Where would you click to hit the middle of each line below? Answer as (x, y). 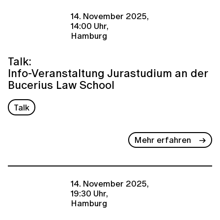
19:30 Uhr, (89, 193)
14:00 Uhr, (90, 26)
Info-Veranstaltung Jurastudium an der (108, 73)
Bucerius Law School (61, 85)
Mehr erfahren (163, 140)
